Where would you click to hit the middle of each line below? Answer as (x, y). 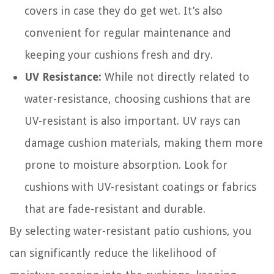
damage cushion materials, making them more (144, 143)
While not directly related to (176, 76)
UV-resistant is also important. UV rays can (132, 120)
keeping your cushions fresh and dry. (119, 54)
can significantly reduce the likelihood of (113, 253)
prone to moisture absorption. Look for (126, 165)
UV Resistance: (63, 76)
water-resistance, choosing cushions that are (138, 98)
